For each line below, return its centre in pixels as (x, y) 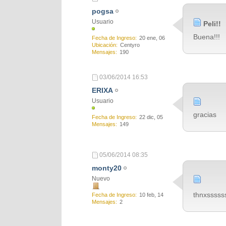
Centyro (130, 45)
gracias (205, 115)
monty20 (107, 168)
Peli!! (212, 24)
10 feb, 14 (151, 195)
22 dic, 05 (151, 117)
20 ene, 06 (152, 38)
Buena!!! (207, 37)
